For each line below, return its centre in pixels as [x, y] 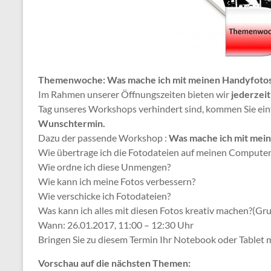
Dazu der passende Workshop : [103, 138]
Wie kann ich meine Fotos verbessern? [117, 181]
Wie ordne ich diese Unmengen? [104, 167]
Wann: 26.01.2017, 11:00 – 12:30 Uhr [116, 225]
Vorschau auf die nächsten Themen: [114, 263]
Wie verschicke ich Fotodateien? [104, 196]
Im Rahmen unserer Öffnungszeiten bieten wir [135, 94]
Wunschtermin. [72, 123]
